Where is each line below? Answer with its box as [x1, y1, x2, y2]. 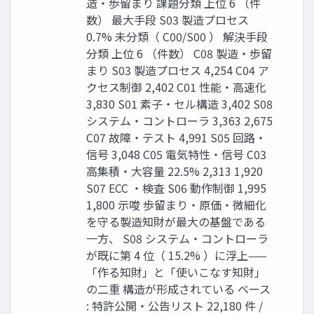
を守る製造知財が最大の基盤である [86, 212, 266, 230]
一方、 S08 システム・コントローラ [86, 229, 268, 247]
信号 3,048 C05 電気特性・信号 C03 [86, 145, 266, 163]
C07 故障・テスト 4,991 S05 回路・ [86, 128, 266, 146]
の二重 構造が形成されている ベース [86, 280, 271, 297]
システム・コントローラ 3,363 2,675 [86, 111, 273, 129]
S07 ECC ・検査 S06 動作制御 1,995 [86, 179, 266, 196]
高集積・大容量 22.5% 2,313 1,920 [86, 162, 263, 179]
